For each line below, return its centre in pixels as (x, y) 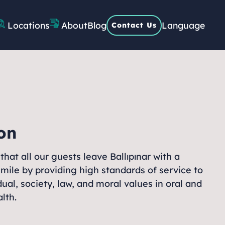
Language (183, 25)
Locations (28, 25)
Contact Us (134, 25)
